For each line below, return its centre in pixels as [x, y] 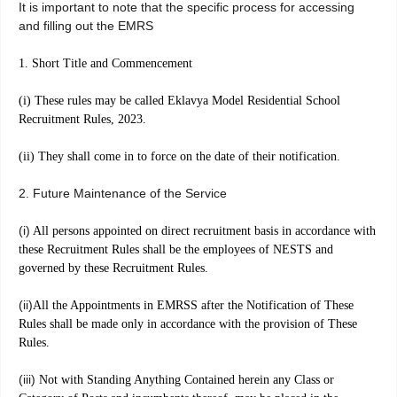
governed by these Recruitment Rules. [113, 269]
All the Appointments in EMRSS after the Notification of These [193, 306]
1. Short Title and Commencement [105, 64]
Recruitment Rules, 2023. [82, 120]
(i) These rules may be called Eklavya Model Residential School [179, 101]
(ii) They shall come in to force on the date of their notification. [179, 157]
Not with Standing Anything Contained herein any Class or [185, 380]
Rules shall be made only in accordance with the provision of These [188, 324]
